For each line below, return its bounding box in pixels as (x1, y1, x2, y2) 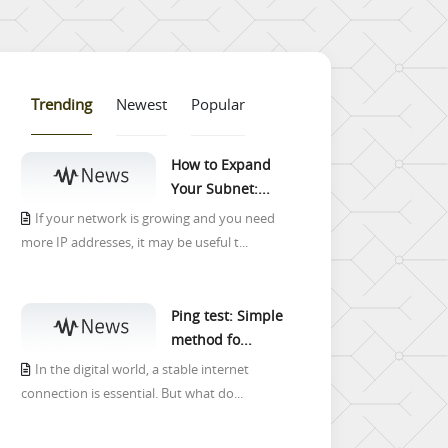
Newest (116, 94, 167, 114)
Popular (191, 94, 245, 114)
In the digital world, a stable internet (35, 361, 249, 378)
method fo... (171, 330, 252, 349)
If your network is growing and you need (35, 210, 275, 227)
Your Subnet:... (171, 179, 270, 198)
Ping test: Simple (171, 306, 283, 325)
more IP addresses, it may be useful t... (21, 234, 248, 251)
